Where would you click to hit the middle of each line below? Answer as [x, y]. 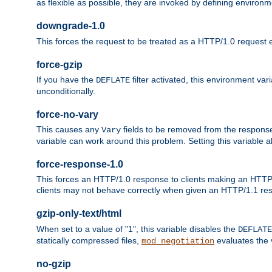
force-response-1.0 [80, 165]
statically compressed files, [89, 240]
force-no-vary [67, 114]
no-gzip [54, 264]
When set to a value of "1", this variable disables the [137, 229]
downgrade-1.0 [71, 26]
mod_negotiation [178, 241]
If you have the [66, 80]
